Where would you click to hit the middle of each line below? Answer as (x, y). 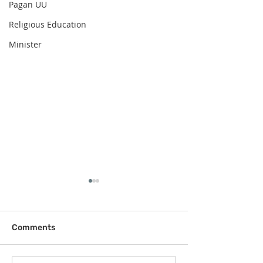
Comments (33, 228)
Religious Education (48, 24)
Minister (25, 44)
